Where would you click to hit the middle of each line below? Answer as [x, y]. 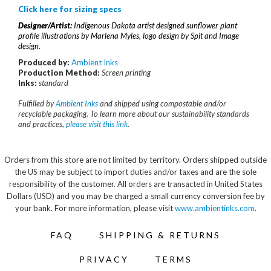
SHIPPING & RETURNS [160, 235]
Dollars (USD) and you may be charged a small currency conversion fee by [135, 196]
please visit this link [97, 124]
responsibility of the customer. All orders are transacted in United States [135, 184]
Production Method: [59, 73]
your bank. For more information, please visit [95, 208]
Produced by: [44, 62]
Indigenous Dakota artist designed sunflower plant [155, 25]
